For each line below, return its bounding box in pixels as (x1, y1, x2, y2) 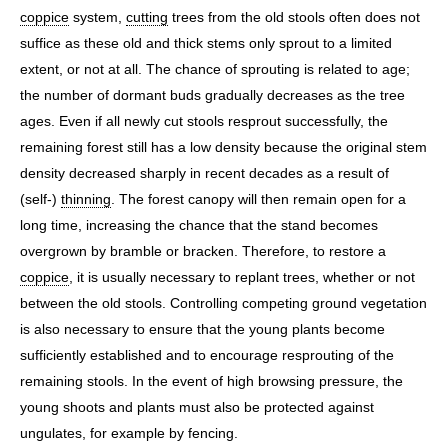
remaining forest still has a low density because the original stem (20, 138, 427, 155)
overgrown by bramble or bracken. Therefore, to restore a (20, 242, 386, 259)
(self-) (20, 190, 61, 207)
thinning (61, 190, 111, 207)
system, (69, 8, 126, 25)
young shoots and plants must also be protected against (20, 398, 374, 415)
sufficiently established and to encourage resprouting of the (20, 346, 394, 363)
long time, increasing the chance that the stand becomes (20, 216, 378, 233)
